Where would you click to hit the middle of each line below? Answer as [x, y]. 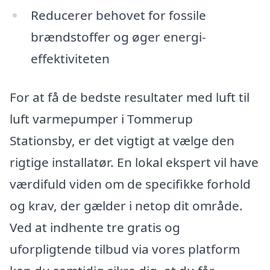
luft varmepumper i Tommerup [101, 118]
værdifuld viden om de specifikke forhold [130, 184]
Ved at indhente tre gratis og [95, 227]
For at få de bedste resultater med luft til [130, 97]
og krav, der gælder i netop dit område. [126, 205]
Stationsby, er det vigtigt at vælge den [122, 140]
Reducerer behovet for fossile [118, 15]
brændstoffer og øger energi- [118, 37]
